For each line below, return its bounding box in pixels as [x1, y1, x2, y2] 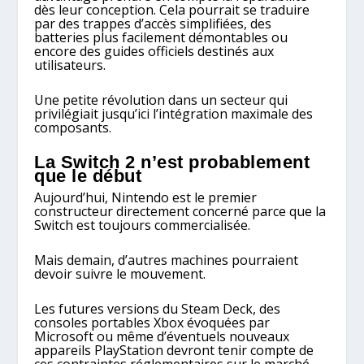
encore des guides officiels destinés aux [34, 42, 275, 61]
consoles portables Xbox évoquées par [34, 313, 271, 331]
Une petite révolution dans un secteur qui [34, 90, 288, 109]
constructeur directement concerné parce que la [34, 202, 327, 221]
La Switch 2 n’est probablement [34, 152, 310, 173]
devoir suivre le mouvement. [34, 264, 206, 283]
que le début [34, 166, 142, 187]
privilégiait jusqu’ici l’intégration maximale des [34, 104, 314, 123]
